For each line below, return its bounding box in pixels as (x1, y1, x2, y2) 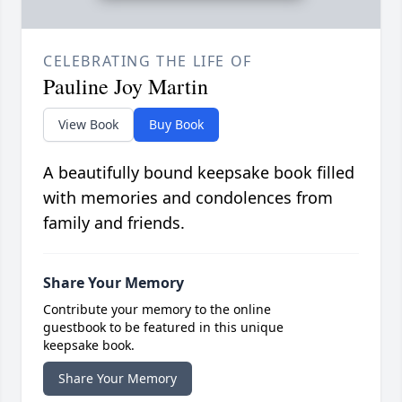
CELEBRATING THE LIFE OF (43, 51, 252, 72)
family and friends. (43, 212, 185, 234)
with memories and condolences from (43, 187, 333, 209)
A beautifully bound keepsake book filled (43, 162, 354, 184)
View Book (58, 116, 118, 134)
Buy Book (149, 116, 204, 134)
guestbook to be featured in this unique (43, 319, 284, 336)
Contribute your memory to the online (43, 301, 271, 319)
